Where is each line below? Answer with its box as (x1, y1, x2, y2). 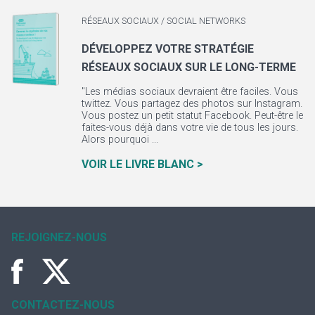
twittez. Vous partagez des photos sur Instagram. (81, 98, 302, 110)
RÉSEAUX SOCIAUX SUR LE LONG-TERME (81, 60, 296, 74)
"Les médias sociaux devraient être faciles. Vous (81, 86, 298, 98)
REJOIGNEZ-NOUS (11, 230, 107, 244)
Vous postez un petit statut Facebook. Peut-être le (81, 110, 303, 122)
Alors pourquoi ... (81, 134, 158, 146)
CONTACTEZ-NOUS (11, 297, 115, 311)
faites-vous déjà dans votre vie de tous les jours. (81, 122, 298, 134)
